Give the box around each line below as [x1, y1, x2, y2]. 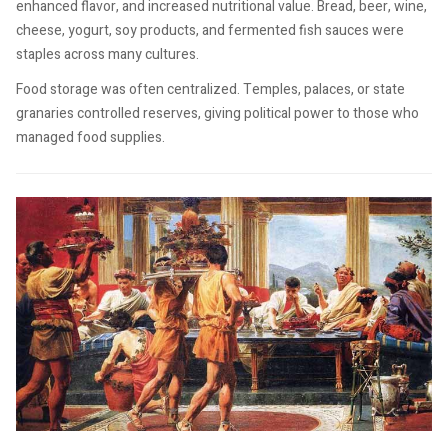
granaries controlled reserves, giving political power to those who [16, 103, 419, 125]
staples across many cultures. [16, 43, 199, 65]
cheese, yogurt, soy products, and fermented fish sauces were [16, 19, 404, 41]
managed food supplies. [16, 127, 165, 149]
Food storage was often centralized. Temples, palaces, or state [16, 79, 405, 101]
